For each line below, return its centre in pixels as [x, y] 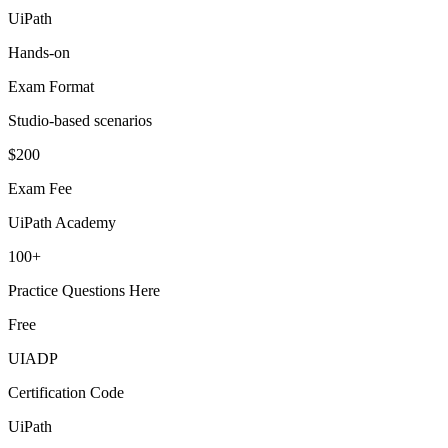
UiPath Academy [62, 222]
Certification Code [66, 392]
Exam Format [51, 86]
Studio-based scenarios [80, 120]
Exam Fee [40, 188]
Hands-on [39, 52]
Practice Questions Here [84, 290]
